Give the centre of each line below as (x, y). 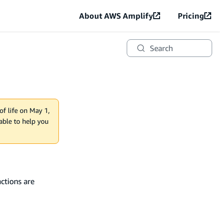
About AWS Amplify (116, 16)
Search (161, 48)
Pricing (191, 16)
